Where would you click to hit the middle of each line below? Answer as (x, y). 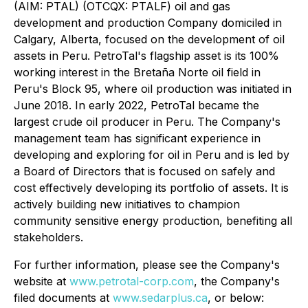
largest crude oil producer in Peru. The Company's (147, 122)
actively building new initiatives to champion (127, 204)
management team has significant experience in (137, 138)
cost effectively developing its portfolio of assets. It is (151, 188)
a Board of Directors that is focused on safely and (144, 171)
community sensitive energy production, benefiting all (153, 221)
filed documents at (63, 298)
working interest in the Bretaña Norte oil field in (137, 72)
